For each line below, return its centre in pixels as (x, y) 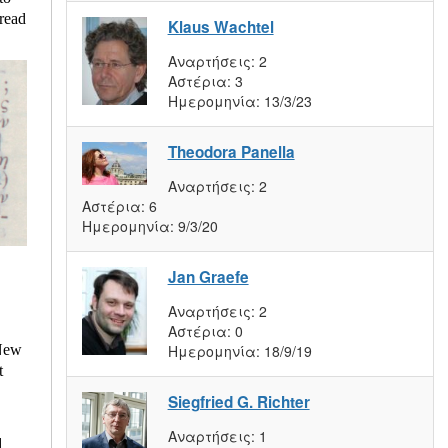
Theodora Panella (231, 151)
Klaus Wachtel (220, 26)
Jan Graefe (208, 276)
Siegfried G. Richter (238, 401)
